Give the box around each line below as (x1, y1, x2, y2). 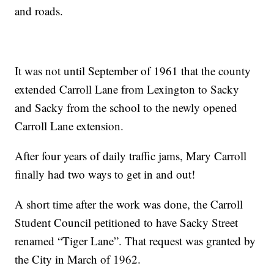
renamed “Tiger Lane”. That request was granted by (15, 233, 256, 249)
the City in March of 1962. (15, 251, 141, 267)
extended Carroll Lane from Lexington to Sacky (15, 81, 240, 97)
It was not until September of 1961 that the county (15, 63, 251, 79)
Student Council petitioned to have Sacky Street (15, 215, 239, 231)
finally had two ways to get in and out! (15, 166, 196, 182)
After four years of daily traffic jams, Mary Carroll (15, 148, 247, 164)
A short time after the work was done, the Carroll (15, 196, 243, 212)
